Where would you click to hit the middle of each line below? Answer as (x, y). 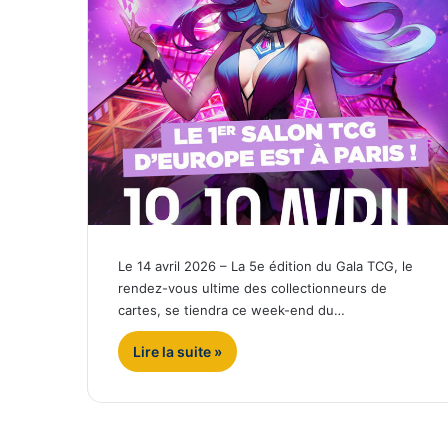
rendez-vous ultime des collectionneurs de (252, 288)
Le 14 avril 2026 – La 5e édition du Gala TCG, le (265, 266)
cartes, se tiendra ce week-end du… (231, 310)
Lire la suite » (177, 352)
